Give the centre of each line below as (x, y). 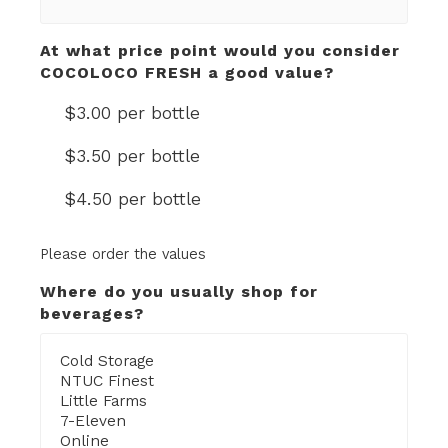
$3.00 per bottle (132, 113)
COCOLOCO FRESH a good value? (187, 72)
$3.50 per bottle (132, 156)
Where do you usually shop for (179, 291)
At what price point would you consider (220, 50)
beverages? (92, 313)
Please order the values (123, 254)
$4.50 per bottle (132, 199)
